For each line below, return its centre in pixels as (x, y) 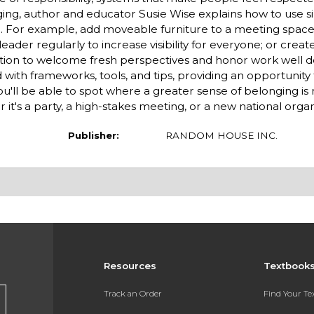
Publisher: (93, 135)
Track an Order (132, 293)
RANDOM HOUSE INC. (221, 135)
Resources (130, 266)
